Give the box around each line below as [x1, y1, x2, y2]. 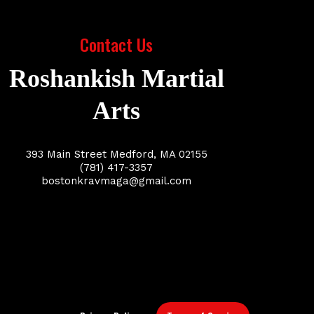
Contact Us [80, 32, 153, 57]
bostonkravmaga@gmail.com [41, 175, 191, 187]
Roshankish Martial [8, 64, 224, 93]
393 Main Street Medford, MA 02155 [25, 148, 207, 161]
